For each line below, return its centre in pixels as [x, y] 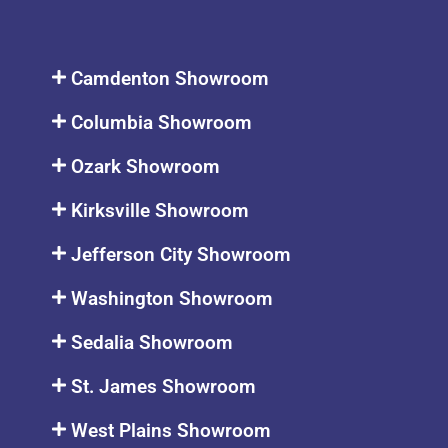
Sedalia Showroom [152, 342]
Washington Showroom [172, 298]
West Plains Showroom [171, 430]
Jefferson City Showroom [181, 254]
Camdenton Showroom [170, 78]
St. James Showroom [164, 386]
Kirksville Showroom [160, 210]
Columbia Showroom [162, 122]
